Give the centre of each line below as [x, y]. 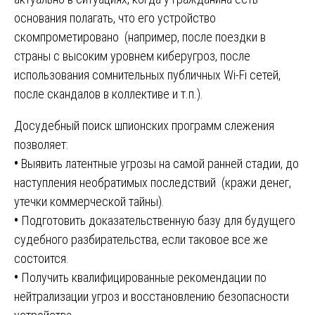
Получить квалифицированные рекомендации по [142, 278]
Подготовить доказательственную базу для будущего [157, 221]
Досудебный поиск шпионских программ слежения [144, 126]
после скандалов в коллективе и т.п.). [109, 94]
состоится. [41, 259]
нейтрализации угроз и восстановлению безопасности [152, 297]
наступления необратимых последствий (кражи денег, [153, 183]
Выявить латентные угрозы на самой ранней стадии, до [159, 164]
